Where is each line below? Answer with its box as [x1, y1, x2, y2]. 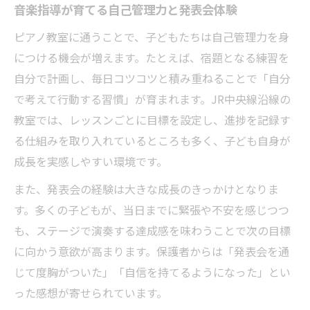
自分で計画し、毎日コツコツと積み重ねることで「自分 [14, 69, 291, 86]
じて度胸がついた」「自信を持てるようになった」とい [14, 263, 291, 280]
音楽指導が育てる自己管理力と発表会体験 [14, 3, 237, 17]
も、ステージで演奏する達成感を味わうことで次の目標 [14, 221, 291, 239]
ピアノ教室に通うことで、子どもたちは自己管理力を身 [14, 28, 289, 45]
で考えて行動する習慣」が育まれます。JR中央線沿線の [14, 90, 291, 107]
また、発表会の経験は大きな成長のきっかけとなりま [14, 180, 279, 197]
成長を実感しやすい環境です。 [14, 152, 167, 170]
